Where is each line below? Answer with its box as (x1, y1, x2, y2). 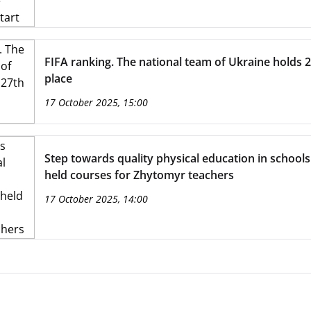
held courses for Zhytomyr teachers (44, 167, 234, 183)
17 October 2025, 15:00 (44, 96, 148, 109)
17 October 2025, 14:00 (44, 192, 148, 205)
